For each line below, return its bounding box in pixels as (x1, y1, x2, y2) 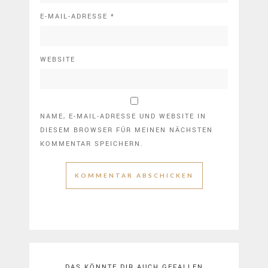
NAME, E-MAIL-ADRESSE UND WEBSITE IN (40, 111, 206, 120)
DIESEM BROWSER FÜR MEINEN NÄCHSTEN (40, 124, 213, 134)
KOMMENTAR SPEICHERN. (40, 138, 144, 148)
